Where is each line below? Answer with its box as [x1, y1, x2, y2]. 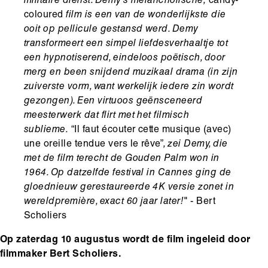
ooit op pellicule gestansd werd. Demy [24, 25, 199, 35]
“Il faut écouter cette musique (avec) [71, 125, 232, 135]
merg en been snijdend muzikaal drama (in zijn [24, 68, 238, 78]
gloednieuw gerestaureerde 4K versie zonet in [24, 182, 234, 193]
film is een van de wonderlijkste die [63, 10, 226, 20]
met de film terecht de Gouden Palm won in [24, 154, 220, 164]
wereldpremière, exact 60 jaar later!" [24, 197, 188, 207]
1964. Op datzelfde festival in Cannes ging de [24, 168, 232, 178]
